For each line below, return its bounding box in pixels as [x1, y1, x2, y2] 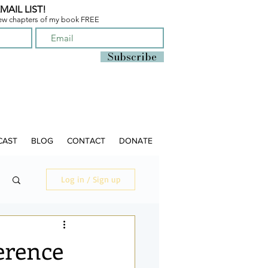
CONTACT [67, 136, 105, 145]
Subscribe [108, 49, 157, 65]
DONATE [119, 136, 153, 145]
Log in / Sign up [61, 174, 120, 184]
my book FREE [49, 15, 99, 24]
